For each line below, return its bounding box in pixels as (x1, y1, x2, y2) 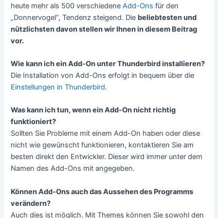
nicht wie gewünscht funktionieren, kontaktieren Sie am (11, 141, 194, 150)
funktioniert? (11, 117, 56, 127)
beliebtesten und (138, 13, 197, 22)
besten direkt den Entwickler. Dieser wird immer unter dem (11, 152, 203, 162)
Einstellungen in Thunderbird (11, 83, 106, 92)
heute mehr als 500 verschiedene (11, 1, 123, 10)
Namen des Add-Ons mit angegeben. (11, 164, 135, 173)
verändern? (11, 199, 51, 208)
